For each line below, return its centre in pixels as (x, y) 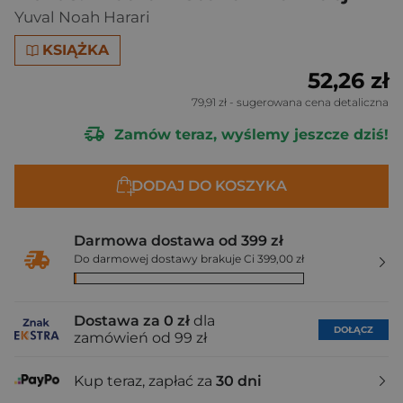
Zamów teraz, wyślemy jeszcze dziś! (249, 134)
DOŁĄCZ (354, 329)
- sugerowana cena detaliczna (308, 102)
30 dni (239, 381)
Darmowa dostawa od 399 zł (179, 241)
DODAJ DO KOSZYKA (209, 186)
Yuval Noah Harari (82, 17)
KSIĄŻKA (76, 50)
